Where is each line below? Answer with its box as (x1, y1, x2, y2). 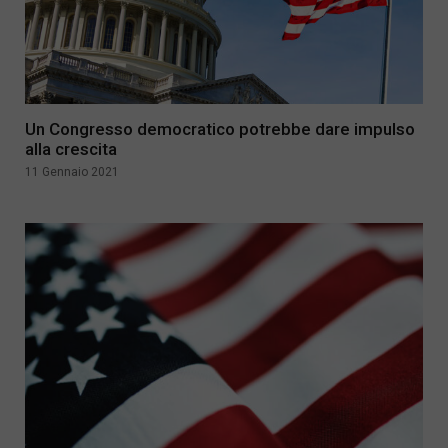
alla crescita (25, 139, 117, 160)
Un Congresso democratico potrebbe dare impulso (25, 119, 415, 140)
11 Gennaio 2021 (25, 165, 119, 180)
